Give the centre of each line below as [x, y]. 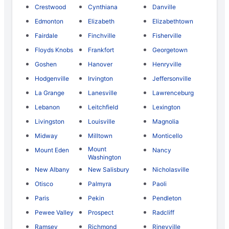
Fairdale [46, 36]
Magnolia [165, 122]
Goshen [46, 64]
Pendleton [167, 198]
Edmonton [49, 21]
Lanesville [103, 93]
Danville [164, 7]
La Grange [50, 93]
